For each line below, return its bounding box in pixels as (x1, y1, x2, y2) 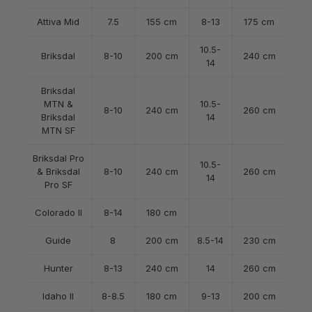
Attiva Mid (37, 16, 80, 27)
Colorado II (34, 207, 82, 218)
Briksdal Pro (32, 153, 84, 164)
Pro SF (44, 179, 72, 190)
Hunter (43, 263, 73, 274)
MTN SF (41, 125, 75, 136)
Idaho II (42, 290, 75, 302)
